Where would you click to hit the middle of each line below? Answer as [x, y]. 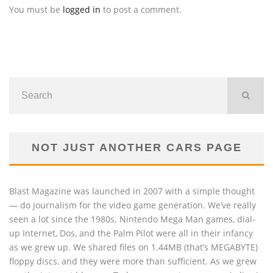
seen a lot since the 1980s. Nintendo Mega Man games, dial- [132, 219]
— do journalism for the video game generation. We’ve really [133, 205]
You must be [36, 9]
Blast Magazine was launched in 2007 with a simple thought [132, 191]
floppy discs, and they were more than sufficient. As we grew [133, 261]
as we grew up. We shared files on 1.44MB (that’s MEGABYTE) [133, 247]
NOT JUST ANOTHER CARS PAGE [136, 147]
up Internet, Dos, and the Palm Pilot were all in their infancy [131, 233]
